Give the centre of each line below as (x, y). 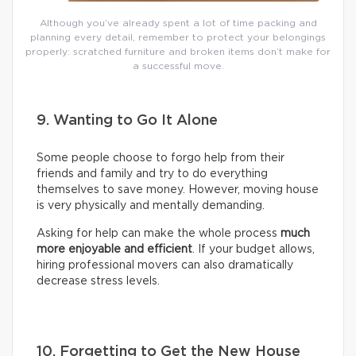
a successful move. (178, 66)
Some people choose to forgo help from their (161, 158)
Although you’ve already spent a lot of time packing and (178, 23)
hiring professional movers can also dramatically (165, 265)
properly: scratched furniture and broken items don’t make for (178, 51)
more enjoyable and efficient (114, 249)
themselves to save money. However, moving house (178, 190)
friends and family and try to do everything (152, 174)
